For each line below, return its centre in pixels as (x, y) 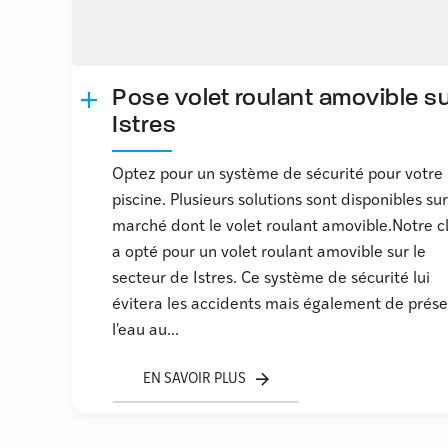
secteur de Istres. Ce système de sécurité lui (271, 279)
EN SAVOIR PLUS (194, 379)
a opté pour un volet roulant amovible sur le (269, 253)
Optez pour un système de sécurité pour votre (277, 175)
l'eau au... (145, 331)
